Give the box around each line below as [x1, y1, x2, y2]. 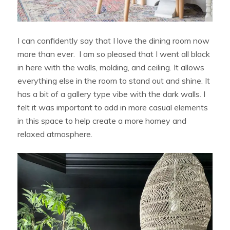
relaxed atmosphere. [17, 129, 95, 140]
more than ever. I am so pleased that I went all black [17, 49, 210, 60]
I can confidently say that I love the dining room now [17, 35, 210, 46]
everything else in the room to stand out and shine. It [17, 75, 210, 86]
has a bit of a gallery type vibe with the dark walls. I [17, 89, 206, 100]
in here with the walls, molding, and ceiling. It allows [17, 62, 205, 73]
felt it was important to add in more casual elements [17, 102, 208, 113]
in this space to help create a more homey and [17, 116, 187, 126]
